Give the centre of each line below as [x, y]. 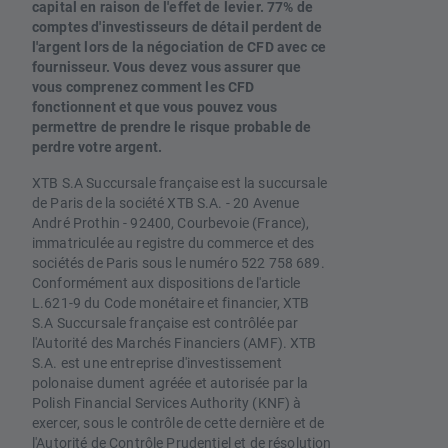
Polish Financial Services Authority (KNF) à [167, 403]
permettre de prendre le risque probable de [172, 127]
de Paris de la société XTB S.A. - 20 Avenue [166, 203]
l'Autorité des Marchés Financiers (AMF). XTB [174, 343]
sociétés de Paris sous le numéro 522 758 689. [178, 263]
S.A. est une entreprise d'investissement [157, 363]
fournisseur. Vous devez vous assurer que [166, 67]
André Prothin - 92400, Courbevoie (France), [171, 223]
